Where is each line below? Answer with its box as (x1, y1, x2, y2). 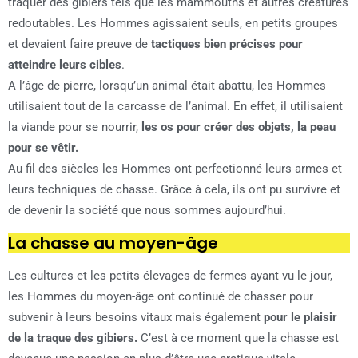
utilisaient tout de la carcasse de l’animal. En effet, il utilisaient (8, 99, 343, 114)
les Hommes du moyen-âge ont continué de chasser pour (8, 289, 313, 304)
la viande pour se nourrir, (8, 120, 141, 135)
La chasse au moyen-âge (8, 232, 218, 255)
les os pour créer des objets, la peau (141, 120, 336, 135)
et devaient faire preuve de (8, 37, 151, 52)
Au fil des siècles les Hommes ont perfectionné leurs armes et (8, 161, 342, 177)
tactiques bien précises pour (151, 37, 303, 52)
